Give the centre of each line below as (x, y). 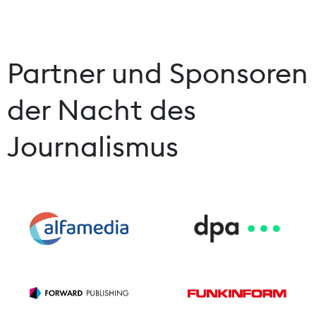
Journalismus (93, 146)
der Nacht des (102, 109)
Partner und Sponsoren (158, 73)
